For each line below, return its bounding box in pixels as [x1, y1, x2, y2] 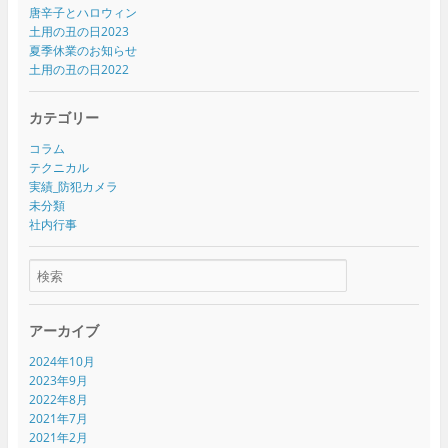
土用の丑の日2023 [28, 22, 129, 40]
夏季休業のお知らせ [28, 41, 137, 59]
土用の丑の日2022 [28, 60, 129, 78]
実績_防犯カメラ [28, 177, 118, 195]
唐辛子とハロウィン [28, 3, 137, 21]
